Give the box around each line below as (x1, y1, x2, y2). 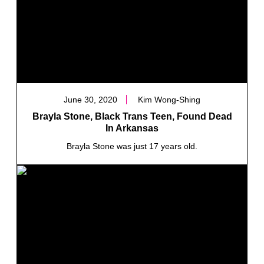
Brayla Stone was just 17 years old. (67, 141, 197, 151)
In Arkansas (105, 123, 159, 133)
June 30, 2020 (64, 94, 117, 104)
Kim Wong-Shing (138, 94, 200, 104)
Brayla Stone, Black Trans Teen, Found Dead (32, 111, 232, 121)
